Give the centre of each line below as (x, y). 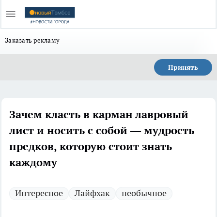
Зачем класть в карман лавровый (99, 114)
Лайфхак (92, 193)
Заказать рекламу (32, 40)
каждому (33, 162)
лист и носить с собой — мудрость (102, 130)
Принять (183, 67)
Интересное (39, 193)
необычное (144, 193)
